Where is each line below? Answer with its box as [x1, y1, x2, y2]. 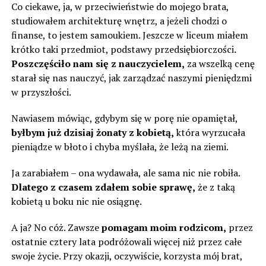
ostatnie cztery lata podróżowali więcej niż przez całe [11, 235, 242, 248]
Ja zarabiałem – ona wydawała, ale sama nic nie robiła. [11, 166, 240, 179]
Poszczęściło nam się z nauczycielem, [11, 57, 185, 70]
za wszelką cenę [184, 57, 255, 70]
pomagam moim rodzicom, [99, 221, 226, 234]
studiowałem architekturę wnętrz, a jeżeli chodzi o [11, 14, 227, 27]
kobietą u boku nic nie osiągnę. [11, 195, 142, 208]
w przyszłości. [11, 85, 71, 99]
